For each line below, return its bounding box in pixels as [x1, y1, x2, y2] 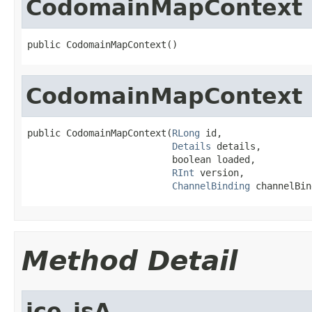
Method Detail [22, 244, 237, 276]
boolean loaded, [27, 153, 256, 165]
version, [194, 166, 244, 178]
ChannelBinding [172, 180, 250, 192]
